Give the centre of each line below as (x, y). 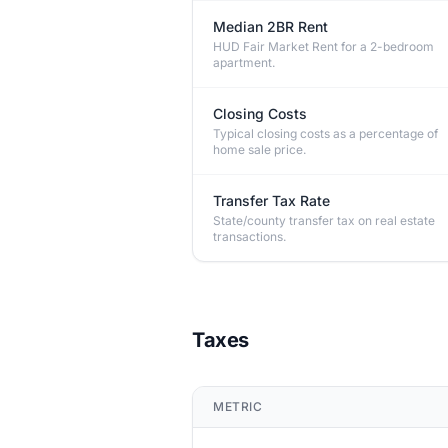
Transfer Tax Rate (271, 200)
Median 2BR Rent (270, 26)
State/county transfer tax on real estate (324, 220)
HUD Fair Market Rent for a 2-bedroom (323, 46)
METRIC (238, 406)
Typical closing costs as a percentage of (325, 133)
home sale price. (259, 149)
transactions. (249, 236)
